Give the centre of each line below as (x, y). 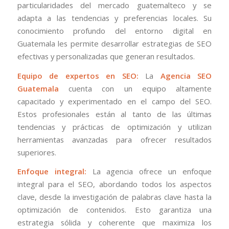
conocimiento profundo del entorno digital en (114, 31)
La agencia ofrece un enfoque (149, 171)
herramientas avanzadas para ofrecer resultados (114, 139)
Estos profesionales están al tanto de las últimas (114, 114)
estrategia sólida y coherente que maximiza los (114, 223)
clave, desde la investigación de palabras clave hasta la (114, 197)
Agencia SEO (186, 75)
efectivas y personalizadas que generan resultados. (106, 56)
